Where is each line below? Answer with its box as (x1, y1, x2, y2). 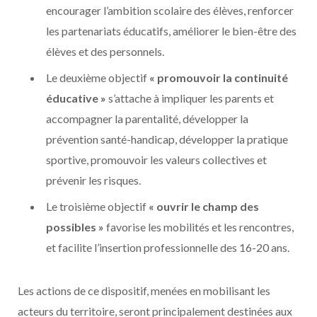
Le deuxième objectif (46, 71, 149, 84)
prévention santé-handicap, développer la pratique (46, 132, 288, 146)
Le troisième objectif (46, 200, 149, 213)
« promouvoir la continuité (149, 71, 288, 84)
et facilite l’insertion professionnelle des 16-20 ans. (46, 241, 289, 254)
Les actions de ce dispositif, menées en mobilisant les (18, 284, 270, 297)
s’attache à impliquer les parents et (106, 91, 274, 105)
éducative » (46, 91, 106, 105)
